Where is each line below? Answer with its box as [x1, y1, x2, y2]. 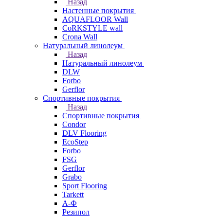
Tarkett [62, 190, 84, 199]
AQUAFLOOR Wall [62, 15, 128, 23]
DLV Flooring [62, 129, 107, 137]
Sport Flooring [62, 182, 107, 190]
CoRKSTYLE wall [62, 24, 123, 32]
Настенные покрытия [62, 6, 134, 15]
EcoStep [62, 138, 88, 146]
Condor [62, 120, 86, 128]
